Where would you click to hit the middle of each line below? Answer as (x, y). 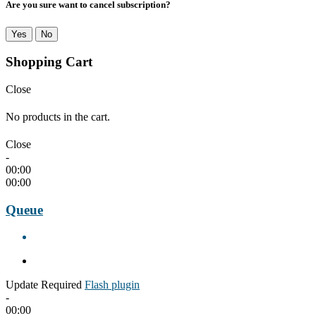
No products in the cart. (58, 116)
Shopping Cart (49, 62)
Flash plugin (112, 285)
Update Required (44, 285)
